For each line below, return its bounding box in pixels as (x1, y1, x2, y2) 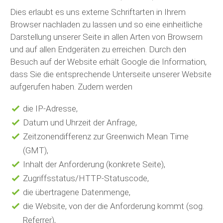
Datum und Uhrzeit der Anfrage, (22, 117, 137, 127)
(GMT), (22, 145, 48, 155)
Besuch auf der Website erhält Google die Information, (10, 57, 207, 67)
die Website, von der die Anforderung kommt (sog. (22, 201, 204, 211)
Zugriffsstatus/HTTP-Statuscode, (22, 173, 149, 183)
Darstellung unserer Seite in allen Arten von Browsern (10, 32, 203, 42)
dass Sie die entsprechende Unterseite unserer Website (10, 69, 212, 79)
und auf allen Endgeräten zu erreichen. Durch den (10, 44, 186, 54)
